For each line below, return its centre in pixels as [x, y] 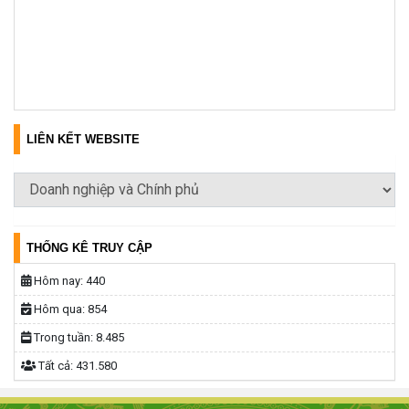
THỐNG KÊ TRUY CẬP [89, 247]
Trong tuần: [63, 337]
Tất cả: [56, 365]
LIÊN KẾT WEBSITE [83, 139]
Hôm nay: [58, 280]
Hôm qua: [59, 309]
